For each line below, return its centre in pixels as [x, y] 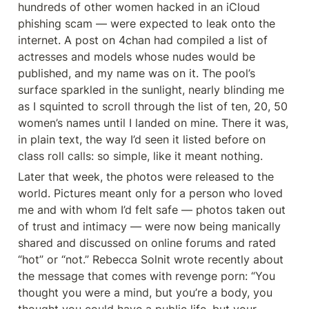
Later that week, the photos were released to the [146, 177]
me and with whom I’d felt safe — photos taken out [152, 210]
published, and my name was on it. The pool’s [137, 73]
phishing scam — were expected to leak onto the [147, 23]
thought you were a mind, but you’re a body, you [145, 292]
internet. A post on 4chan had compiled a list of [143, 40]
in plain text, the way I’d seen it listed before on [142, 139]
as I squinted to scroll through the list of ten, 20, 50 [153, 106]
